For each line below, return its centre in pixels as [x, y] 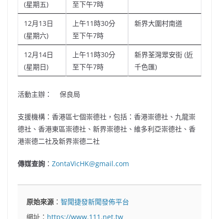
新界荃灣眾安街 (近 [164, 55]
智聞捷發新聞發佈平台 [95, 202]
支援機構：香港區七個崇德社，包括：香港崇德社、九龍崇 [107, 117]
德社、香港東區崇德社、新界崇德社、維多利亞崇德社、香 [107, 129]
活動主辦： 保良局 [60, 94]
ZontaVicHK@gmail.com [90, 164]
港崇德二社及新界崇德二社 [59, 141]
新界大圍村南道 [158, 23]
